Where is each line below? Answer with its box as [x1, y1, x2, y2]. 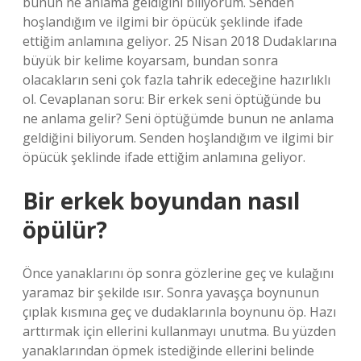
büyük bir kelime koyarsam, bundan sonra [23, 52, 278, 69]
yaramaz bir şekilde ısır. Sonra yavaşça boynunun [23, 284, 319, 301]
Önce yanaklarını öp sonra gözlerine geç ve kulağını [23, 264, 334, 282]
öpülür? [23, 214, 107, 245]
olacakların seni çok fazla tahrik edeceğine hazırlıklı [23, 71, 330, 89]
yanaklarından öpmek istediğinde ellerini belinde [23, 342, 314, 359]
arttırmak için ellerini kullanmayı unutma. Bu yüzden [23, 322, 336, 340]
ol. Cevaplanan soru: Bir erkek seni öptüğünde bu [23, 90, 321, 108]
